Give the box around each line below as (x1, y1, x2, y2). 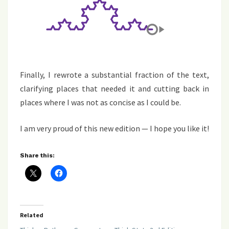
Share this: (20, 152, 55, 159)
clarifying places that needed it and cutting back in (20, 83, 209, 94)
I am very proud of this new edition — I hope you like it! (20, 123, 209, 133)
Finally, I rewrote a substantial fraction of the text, (20, 70, 209, 80)
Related (20, 211, 43, 219)
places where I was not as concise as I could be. (20, 97, 181, 107)
